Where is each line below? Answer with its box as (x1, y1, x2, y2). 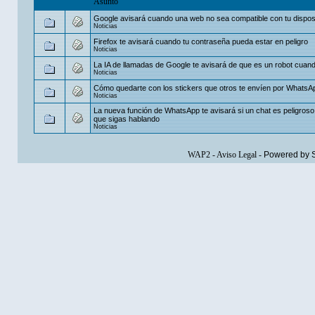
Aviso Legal (216, 150, 257, 160)
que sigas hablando (94, 114, 160, 123)
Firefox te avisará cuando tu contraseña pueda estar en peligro (94, 37, 308, 46)
